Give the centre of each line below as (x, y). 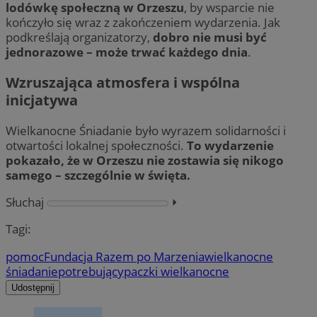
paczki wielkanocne (177, 271)
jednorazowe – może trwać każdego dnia (127, 52)
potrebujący (91, 271)
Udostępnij (33, 287)
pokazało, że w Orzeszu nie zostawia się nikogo (145, 161)
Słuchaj (25, 202)
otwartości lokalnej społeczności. (96, 146)
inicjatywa (42, 100)
